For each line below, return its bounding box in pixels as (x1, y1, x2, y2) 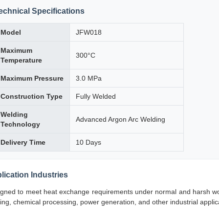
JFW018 (76, 28, 102, 36)
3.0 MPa (76, 74, 102, 82)
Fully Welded (76, 92, 116, 100)
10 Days (76, 138, 101, 146)
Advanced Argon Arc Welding (76, 115, 165, 123)
